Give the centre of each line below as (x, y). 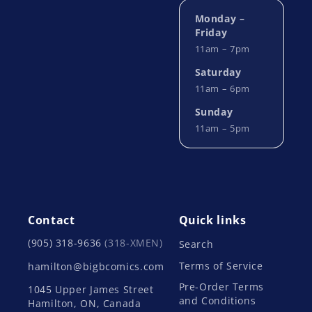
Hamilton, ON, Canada (85, 304)
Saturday (218, 72)
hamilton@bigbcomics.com (96, 266)
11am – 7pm (222, 48)
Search (196, 244)
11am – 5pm (222, 128)
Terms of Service (221, 265)
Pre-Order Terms (221, 287)
